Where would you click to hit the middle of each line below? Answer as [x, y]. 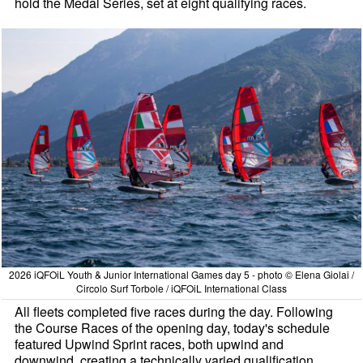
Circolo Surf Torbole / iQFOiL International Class [181, 288]
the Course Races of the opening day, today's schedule [173, 328]
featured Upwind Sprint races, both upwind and [149, 344]
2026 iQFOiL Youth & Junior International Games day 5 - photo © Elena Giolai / [181, 275]
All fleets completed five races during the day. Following [174, 312]
